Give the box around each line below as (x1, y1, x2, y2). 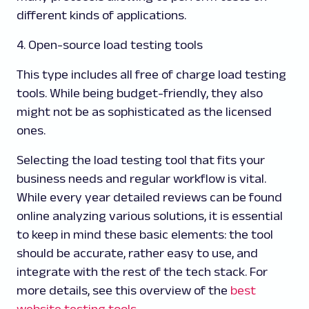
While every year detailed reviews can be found (17, 190, 282, 204)
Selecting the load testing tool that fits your (17, 152, 265, 167)
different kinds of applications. (17, 8, 189, 22)
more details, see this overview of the (17, 283, 230, 297)
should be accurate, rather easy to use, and (17, 246, 258, 260)
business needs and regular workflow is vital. (17, 171, 266, 186)
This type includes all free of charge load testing (17, 67, 286, 81)
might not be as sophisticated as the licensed (17, 104, 272, 119)
